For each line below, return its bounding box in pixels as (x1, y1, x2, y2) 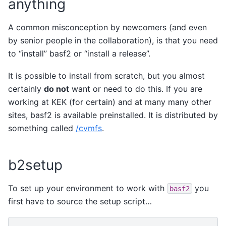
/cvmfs (76, 123, 102, 133)
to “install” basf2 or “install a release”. (8, 48, 150, 59)
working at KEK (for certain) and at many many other (8, 96, 211, 107)
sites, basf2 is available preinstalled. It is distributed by (8, 109, 218, 120)
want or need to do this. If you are (69, 83, 202, 94)
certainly (8, 83, 44, 94)
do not (44, 83, 69, 94)
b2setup (8, 156, 63, 174)
